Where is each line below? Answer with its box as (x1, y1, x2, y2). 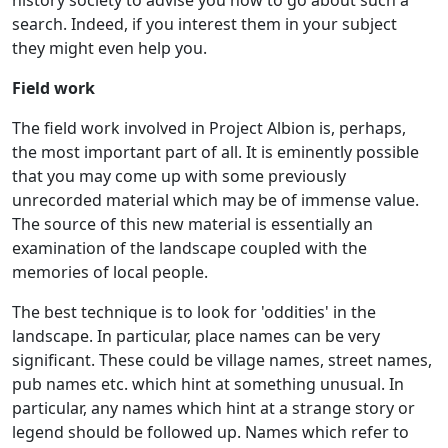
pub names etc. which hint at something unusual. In (12, 372, 404, 395)
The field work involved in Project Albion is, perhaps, (12, 116, 406, 139)
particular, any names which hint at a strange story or (12, 396, 415, 419)
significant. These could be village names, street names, (12, 348, 432, 371)
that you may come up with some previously (12, 164, 346, 187)
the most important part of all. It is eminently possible (12, 140, 419, 163)
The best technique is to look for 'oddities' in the (12, 300, 376, 323)
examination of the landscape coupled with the (12, 236, 367, 259)
